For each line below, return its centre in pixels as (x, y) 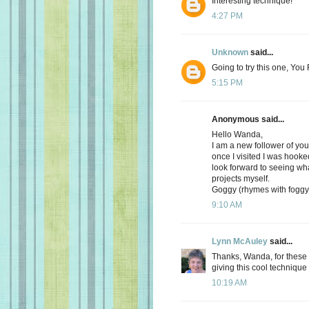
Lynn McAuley (240, 241)
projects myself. (241, 178)
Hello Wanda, (237, 134)
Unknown (230, 52)
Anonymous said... (248, 119)
